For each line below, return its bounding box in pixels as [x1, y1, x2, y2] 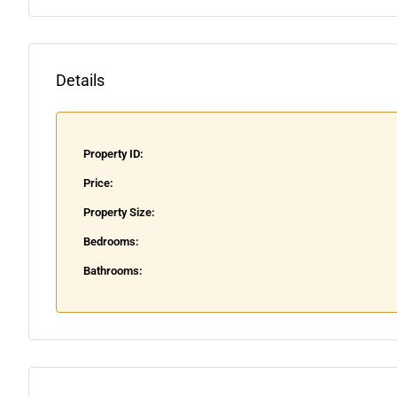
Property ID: [83, 147, 144, 161]
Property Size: [83, 206, 155, 220]
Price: [83, 176, 113, 191]
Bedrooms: [83, 235, 139, 249]
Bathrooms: [83, 264, 143, 278]
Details [56, 71, 105, 90]
